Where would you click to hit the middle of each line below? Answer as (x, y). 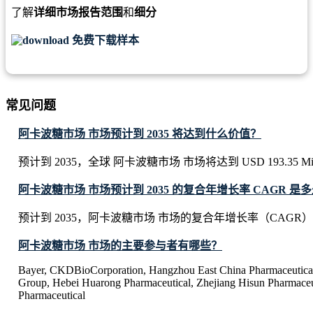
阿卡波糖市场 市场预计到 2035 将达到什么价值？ (140, 134)
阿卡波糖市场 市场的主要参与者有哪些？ (120, 246)
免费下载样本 (104, 41)
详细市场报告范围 (78, 13)
